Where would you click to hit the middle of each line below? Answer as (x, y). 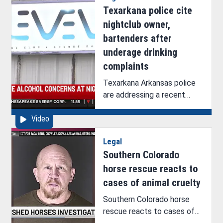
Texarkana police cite (147, 10)
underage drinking (140, 52)
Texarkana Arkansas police (149, 83)
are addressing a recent (144, 95)
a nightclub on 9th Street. (148, 119)
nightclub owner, (136, 24)
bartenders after (137, 38)
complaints (126, 66)
